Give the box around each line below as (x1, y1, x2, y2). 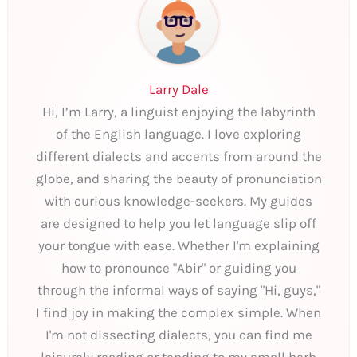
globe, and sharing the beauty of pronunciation (35, 170, 322, 186)
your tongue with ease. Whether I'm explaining (37, 237, 320, 253)
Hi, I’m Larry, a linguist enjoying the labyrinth (41, 103, 316, 120)
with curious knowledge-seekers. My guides (45, 192, 312, 209)
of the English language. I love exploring (56, 125, 301, 142)
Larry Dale (148, 80, 209, 97)
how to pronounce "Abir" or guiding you (61, 259, 296, 276)
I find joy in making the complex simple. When (36, 304, 321, 320)
